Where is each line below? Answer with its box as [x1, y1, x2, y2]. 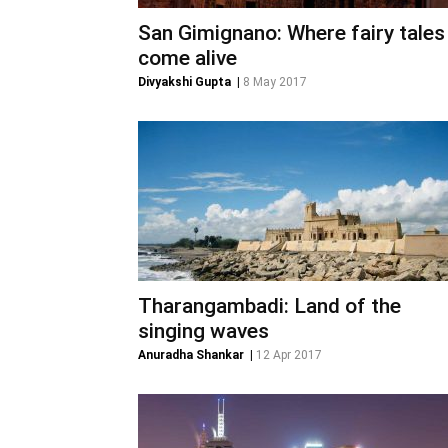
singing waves [138, 319, 269, 343]
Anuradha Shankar [138, 348, 244, 362]
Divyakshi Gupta [138, 75, 231, 89]
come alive [138, 46, 237, 70]
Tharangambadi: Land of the [138, 294, 401, 318]
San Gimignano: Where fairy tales [138, 21, 445, 45]
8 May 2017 [243, 75, 307, 89]
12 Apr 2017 [256, 348, 322, 362]
